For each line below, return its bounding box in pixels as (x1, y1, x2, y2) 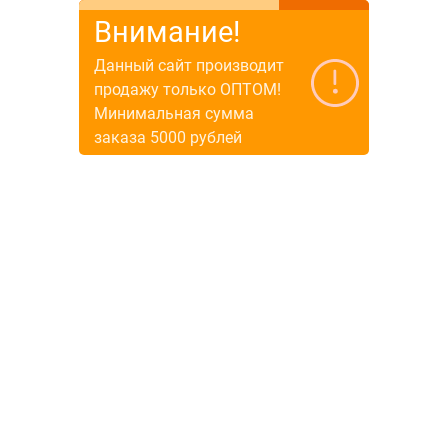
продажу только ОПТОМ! (94, 79, 281, 99)
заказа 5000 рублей (94, 127, 242, 147)
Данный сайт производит (94, 55, 284, 75)
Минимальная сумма (94, 103, 254, 123)
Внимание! (94, 14, 240, 49)
